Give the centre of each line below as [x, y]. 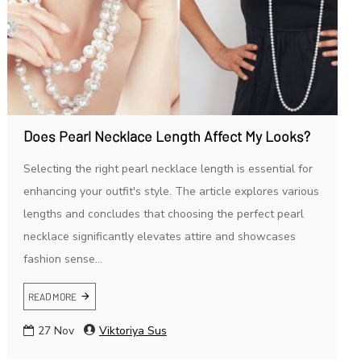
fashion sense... [62, 259]
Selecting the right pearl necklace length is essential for [168, 168]
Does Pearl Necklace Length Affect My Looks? [166, 136]
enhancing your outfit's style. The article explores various [171, 191]
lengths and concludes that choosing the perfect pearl [163, 214]
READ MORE [52, 296]
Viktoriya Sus [133, 330]
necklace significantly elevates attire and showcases [159, 236]
